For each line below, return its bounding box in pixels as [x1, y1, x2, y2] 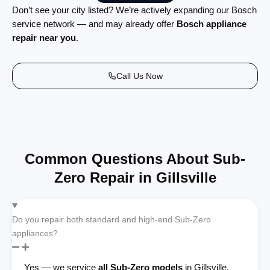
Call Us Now [116, 71, 163, 81]
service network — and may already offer [12, 18, 177, 29]
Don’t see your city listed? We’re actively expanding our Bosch [12, 4, 257, 15]
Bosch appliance [177, 18, 246, 29]
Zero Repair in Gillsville [54, 169, 216, 186]
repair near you [12, 32, 76, 43]
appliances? [12, 228, 58, 238]
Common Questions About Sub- [25, 150, 245, 167]
